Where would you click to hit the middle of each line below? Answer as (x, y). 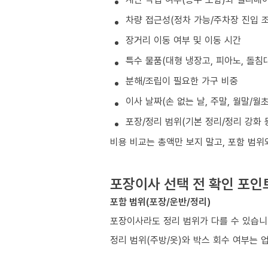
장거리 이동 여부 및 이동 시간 (183, 40)
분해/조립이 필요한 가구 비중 (182, 81)
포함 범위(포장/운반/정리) (160, 202)
